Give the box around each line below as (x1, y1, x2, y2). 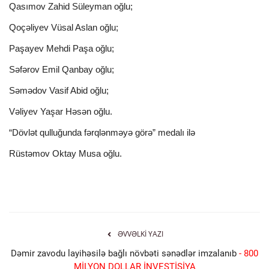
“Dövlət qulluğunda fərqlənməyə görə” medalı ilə (9, 127, 195, 138)
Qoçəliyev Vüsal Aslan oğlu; (9, 22, 118, 33)
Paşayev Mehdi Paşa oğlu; (9, 43, 114, 54)
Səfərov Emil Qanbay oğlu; (9, 64, 114, 75)
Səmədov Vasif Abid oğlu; (9, 85, 109, 96)
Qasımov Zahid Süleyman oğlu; (9, 1, 133, 12)
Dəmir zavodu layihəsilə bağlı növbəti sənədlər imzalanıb (11, 248, 239, 259)
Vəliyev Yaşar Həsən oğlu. (9, 106, 112, 117)
